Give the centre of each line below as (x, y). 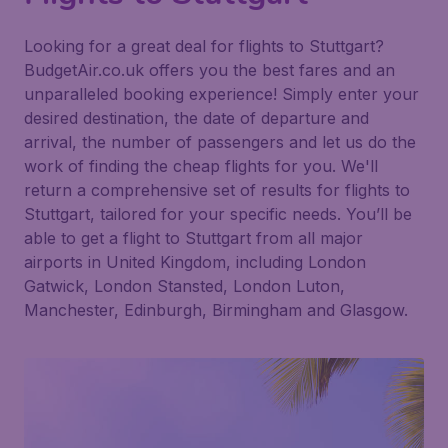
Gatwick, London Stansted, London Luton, (184, 286)
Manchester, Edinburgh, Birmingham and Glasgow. (216, 310)
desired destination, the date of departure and (196, 118)
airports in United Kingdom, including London (195, 262)
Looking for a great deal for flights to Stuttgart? (204, 46)
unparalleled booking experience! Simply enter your (221, 94)
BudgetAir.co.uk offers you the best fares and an (209, 70)
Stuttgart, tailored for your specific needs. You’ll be (218, 214)
